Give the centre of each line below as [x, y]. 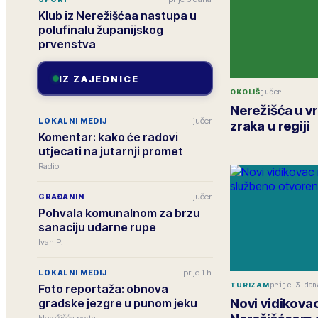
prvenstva [67, 44]
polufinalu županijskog [101, 30]
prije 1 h [197, 273]
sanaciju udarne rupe [97, 227]
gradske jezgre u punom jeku [118, 303]
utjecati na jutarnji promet [111, 151]
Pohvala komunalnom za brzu [119, 213]
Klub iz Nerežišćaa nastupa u [117, 16]
